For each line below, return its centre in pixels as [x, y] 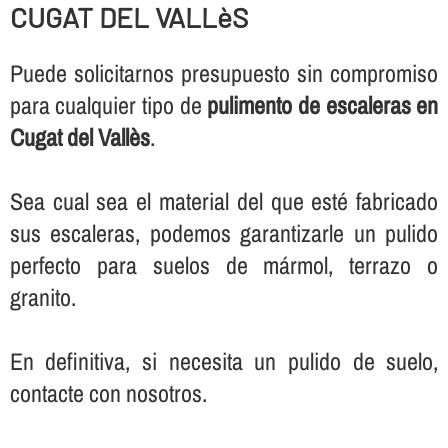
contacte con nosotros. [108, 392]
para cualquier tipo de [108, 104]
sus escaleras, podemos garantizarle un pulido [224, 232]
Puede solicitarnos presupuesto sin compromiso [224, 72]
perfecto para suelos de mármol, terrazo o [224, 264]
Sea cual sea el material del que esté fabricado [224, 200]
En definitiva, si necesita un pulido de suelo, [224, 360]
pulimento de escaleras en [323, 104]
